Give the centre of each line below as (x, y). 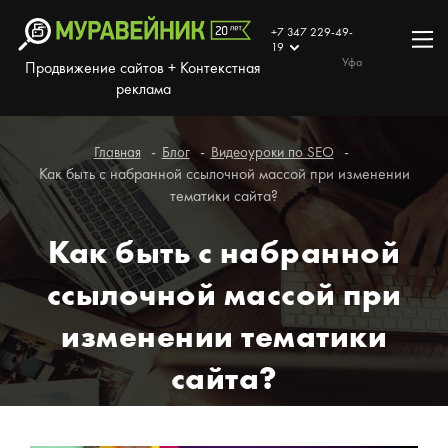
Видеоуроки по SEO (272, 153)
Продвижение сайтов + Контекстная (143, 68)
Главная (117, 153)
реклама (143, 89)
